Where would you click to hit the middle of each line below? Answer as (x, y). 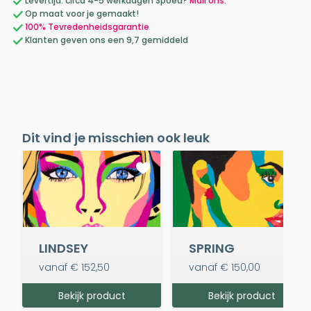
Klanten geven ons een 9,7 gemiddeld (106, 40)
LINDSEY (64, 249)
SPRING (212, 249)
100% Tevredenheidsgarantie (87, 26)
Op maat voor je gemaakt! (81, 13)
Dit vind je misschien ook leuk (116, 137)
